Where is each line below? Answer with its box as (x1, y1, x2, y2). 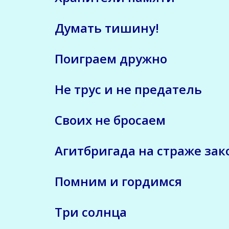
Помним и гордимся (55, 172, 182, 190)
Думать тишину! (55, 19, 159, 36)
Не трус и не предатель (55, 80, 202, 98)
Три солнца (55, 203, 127, 220)
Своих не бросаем (55, 111, 166, 128)
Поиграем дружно (55, 50, 167, 67)
